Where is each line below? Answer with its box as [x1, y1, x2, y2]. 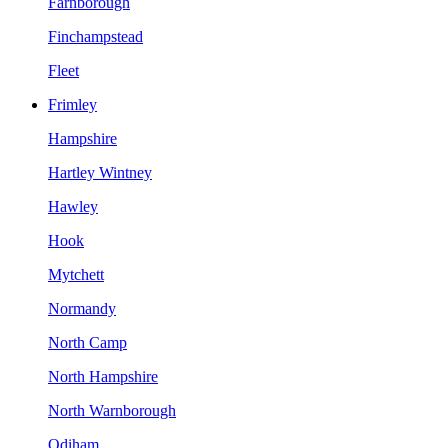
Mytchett [48, 265, 104, 283]
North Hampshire [48, 367, 158, 385]
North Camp [48, 333, 127, 351]
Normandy [48, 299, 116, 317]
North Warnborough [48, 401, 176, 419]
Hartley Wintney [48, 163, 152, 181]
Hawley [48, 197, 98, 215]
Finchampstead [48, 27, 143, 45]
